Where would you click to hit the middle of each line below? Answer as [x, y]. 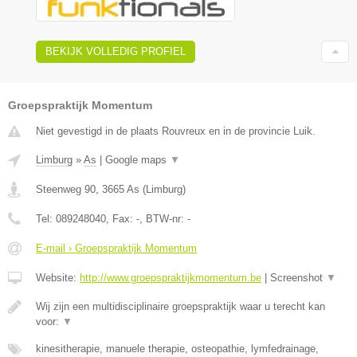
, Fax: [121, 218]
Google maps [137, 159]
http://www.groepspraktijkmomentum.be [171, 277]
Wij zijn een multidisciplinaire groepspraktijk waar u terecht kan [180, 306]
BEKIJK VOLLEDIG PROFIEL [116, 51]
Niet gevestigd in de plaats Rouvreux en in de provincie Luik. [176, 131]
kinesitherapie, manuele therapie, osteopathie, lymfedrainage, [177, 348]
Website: [58, 277]
